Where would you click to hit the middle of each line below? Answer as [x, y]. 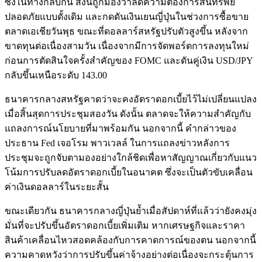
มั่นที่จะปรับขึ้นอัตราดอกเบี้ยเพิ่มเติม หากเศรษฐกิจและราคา [125, 226]
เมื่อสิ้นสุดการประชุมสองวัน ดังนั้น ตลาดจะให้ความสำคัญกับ [128, 114]
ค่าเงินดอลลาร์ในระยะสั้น [57, 187]
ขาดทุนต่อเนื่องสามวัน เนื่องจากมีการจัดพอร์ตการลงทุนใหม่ [127, 46]
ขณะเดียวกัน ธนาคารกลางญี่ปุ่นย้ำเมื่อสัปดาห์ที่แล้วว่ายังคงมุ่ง [131, 211]
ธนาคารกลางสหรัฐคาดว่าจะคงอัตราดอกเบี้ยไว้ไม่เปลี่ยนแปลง [131, 99]
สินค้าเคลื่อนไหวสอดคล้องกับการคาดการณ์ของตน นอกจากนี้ [130, 240]
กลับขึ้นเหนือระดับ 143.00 [56, 75]
